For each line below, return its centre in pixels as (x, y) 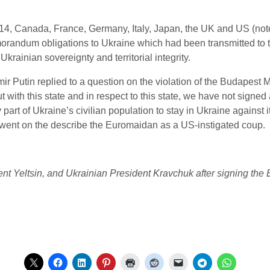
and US (233, 29)
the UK (200, 29)
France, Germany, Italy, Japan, (118, 29)
